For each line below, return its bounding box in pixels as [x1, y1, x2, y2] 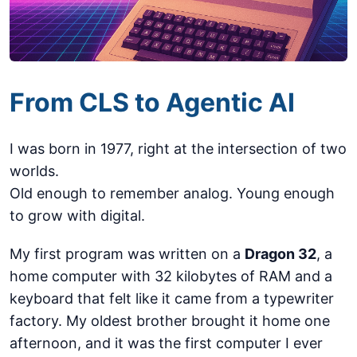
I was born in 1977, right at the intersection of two [10, 140, 347, 157]
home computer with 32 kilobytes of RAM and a [10, 268, 332, 284]
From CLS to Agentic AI [10, 87, 295, 118]
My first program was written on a [10, 245, 245, 262]
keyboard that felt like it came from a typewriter [10, 290, 334, 307]
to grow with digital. [10, 207, 145, 224]
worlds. [10, 163, 59, 179]
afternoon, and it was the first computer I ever [10, 335, 323, 351]
